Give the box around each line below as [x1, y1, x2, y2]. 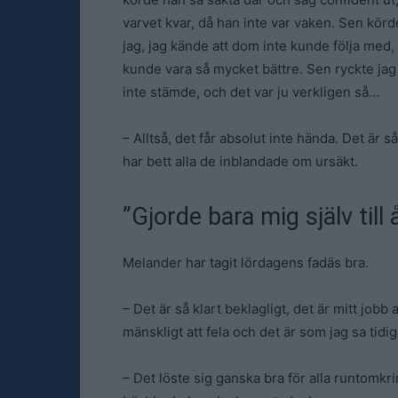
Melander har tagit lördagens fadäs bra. [123, 254, 369, 271]
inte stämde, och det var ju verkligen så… [123, 84, 379, 100]
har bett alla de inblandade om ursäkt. [123, 153, 358, 170]
